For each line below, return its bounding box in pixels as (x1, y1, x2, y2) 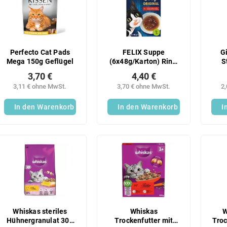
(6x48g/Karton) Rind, (109, 57, 178, 66)
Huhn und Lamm (117, 66, 171, 75)
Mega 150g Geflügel (6, 57, 74, 66)
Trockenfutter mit (115, 216, 173, 225)
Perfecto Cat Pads (10, 48, 70, 57)
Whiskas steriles (13, 207, 67, 216)
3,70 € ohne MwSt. (117, 82, 171, 90)
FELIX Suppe (123, 48, 165, 57)
